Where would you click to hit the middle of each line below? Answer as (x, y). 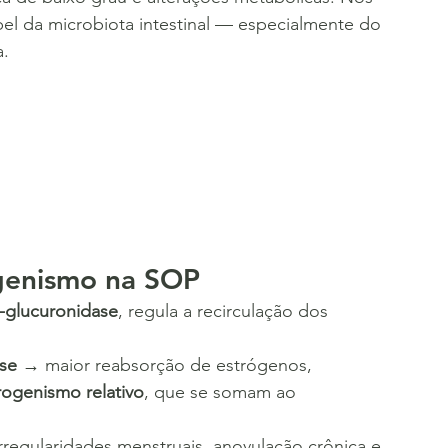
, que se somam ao (222, 391)
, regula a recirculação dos (225, 310)
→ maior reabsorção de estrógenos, (167, 364)
